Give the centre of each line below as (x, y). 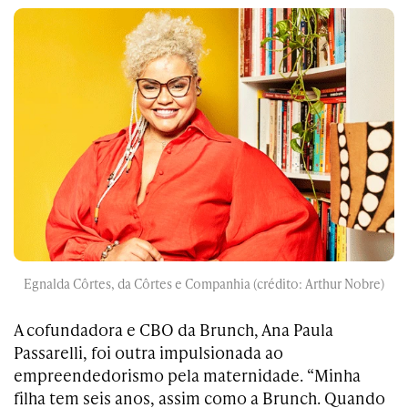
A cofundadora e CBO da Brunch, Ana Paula (173, 330)
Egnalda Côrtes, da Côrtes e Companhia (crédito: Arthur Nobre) (204, 284)
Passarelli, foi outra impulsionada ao (148, 352)
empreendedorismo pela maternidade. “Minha (187, 375)
